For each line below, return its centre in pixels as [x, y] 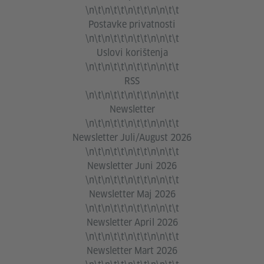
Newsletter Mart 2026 [132, 251]
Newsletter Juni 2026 [132, 166]
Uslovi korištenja [132, 53]
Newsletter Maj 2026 [132, 194]
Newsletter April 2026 [132, 223]
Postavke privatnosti [132, 25]
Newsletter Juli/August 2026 [132, 138]
